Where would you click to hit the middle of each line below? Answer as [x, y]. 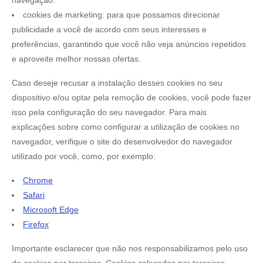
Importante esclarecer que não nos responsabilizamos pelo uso [130, 248]
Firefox [36, 224]
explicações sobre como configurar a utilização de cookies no [126, 127]
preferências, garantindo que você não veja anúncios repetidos [129, 44]
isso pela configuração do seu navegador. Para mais [109, 112]
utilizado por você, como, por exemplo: [84, 156]
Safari [34, 195]
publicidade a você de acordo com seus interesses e [109, 29]
